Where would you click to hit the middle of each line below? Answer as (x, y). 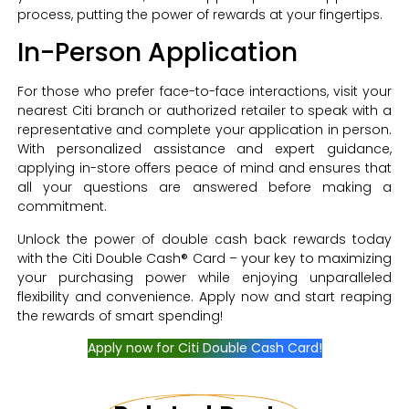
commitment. (62, 207)
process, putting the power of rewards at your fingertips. (199, 14)
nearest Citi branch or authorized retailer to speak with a (204, 111)
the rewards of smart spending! (120, 315)
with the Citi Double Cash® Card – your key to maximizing (204, 258)
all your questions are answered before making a (204, 188)
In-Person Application (157, 53)
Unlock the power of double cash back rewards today (204, 239)
